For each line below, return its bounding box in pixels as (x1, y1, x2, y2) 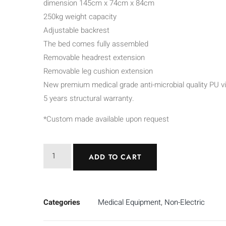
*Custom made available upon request (43, 114, 169, 125)
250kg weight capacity (43, 11, 117, 22)
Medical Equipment (98, 196, 161, 208)
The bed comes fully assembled (43, 38, 149, 49)
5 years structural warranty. (43, 92, 135, 104)
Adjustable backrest (43, 24, 110, 36)
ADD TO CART (88, 151, 142, 162)
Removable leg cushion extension (43, 65, 153, 77)
